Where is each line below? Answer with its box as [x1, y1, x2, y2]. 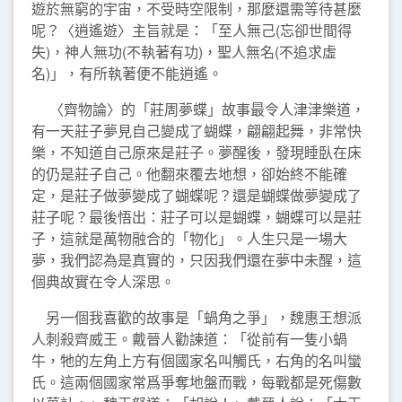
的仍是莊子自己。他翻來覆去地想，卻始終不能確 [31, 163, 347, 185]
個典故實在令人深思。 [31, 271, 175, 293]
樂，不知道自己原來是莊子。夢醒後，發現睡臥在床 [31, 142, 362, 163]
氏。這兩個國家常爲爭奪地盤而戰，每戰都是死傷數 [31, 371, 362, 393]
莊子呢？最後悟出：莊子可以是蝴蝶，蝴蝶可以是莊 [31, 206, 362, 228]
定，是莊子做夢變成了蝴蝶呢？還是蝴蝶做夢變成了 [31, 185, 362, 206]
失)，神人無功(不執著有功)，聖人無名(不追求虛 [31, 41, 336, 63]
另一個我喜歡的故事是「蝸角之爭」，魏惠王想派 [31, 307, 362, 328]
